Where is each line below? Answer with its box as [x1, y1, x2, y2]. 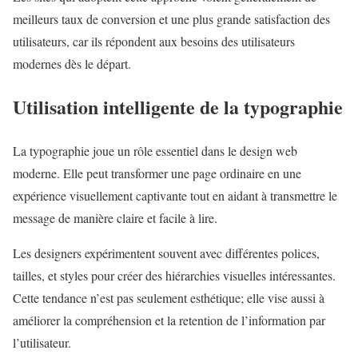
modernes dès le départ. [13, 54, 131, 72]
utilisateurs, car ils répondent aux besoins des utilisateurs [13, 32, 295, 50]
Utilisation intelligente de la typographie [13, 93, 343, 121]
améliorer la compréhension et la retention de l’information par [13, 312, 325, 329]
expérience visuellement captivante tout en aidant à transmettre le [13, 187, 337, 205]
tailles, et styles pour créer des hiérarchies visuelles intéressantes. [13, 267, 336, 284]
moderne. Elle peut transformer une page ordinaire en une [13, 165, 301, 182]
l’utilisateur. [13, 334, 71, 352]
